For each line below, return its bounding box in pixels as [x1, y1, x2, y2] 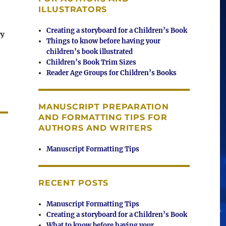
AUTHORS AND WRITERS [38, 123, 152, 133]
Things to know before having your [46, 37, 161, 46]
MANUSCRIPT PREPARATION [38, 102, 169, 112]
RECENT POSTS [38, 178, 108, 188]
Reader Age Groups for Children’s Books [46, 69, 177, 78]
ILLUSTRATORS [38, 5, 107, 15]
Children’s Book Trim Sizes [46, 58, 137, 67]
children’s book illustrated [46, 47, 133, 56]
